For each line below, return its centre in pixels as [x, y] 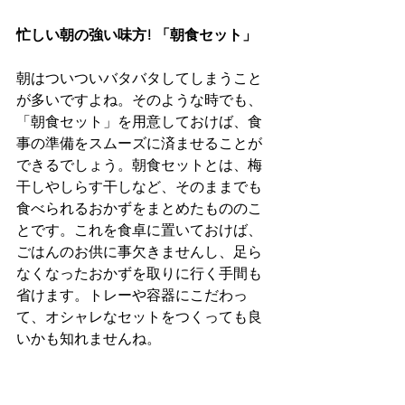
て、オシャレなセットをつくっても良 [139, 317]
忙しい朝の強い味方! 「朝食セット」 [137, 35]
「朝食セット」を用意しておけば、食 [139, 122]
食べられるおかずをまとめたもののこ [139, 209]
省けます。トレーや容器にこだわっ [132, 296]
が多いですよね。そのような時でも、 [139, 100]
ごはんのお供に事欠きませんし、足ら [139, 252]
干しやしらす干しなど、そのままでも [139, 187]
